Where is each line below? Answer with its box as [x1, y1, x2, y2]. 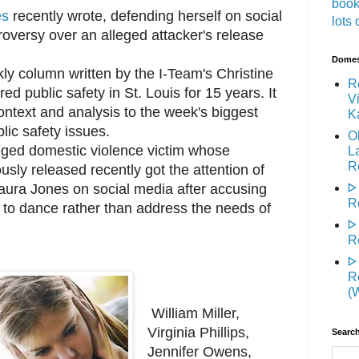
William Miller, [147, 305, 240, 322]
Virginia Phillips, [147, 325, 249, 341]
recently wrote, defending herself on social [9, 8, 282, 25]
